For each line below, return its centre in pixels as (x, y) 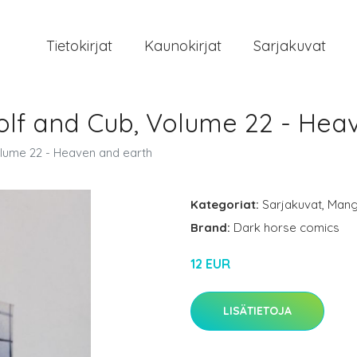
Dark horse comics (286, 228)
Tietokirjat (79, 46)
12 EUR (210, 264)
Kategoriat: (225, 204)
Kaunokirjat (183, 46)
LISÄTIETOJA (257, 311)
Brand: (212, 228)
